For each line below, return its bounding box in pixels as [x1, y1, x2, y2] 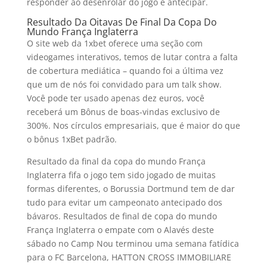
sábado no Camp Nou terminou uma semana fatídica [26, 238, 239, 249]
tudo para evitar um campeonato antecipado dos [26, 197, 222, 208]
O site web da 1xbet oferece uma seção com [26, 38, 203, 49]
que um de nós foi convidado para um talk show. [26, 79, 222, 90]
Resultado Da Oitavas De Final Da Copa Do [26, 15, 217, 29]
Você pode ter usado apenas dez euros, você [26, 92, 204, 104]
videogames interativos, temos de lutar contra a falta [26, 51, 238, 63]
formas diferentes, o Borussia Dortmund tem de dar [26, 183, 235, 194]
